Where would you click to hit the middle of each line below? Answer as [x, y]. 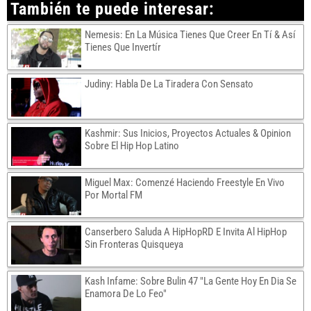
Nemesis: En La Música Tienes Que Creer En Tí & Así [190, 35]
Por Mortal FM [114, 195]
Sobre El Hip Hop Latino [132, 146]
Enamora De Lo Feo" [126, 294]
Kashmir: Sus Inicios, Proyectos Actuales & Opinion [188, 133]
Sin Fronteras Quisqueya [134, 244]
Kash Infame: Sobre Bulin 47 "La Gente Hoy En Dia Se [191, 281]
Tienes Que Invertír [123, 47]
